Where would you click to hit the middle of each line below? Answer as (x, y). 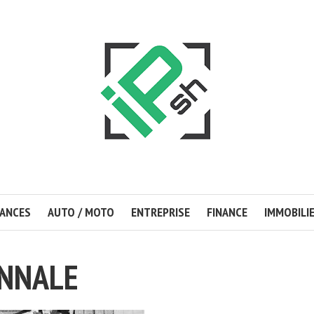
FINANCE (227, 212)
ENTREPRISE (160, 212)
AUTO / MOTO (81, 212)
